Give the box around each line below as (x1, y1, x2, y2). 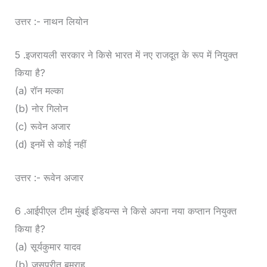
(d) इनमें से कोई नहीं (15, 138, 87, 150)
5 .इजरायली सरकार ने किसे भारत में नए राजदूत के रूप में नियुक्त (15, 48, 238, 61)
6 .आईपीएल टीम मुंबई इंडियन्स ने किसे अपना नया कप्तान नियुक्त (15, 205, 237, 218)
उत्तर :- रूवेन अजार (15, 172, 84, 184)
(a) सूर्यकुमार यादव (15, 241, 82, 253)
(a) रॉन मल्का (15, 84, 64, 97)
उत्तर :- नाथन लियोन (15, 15, 89, 27)
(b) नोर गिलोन (15, 102, 69, 114)
